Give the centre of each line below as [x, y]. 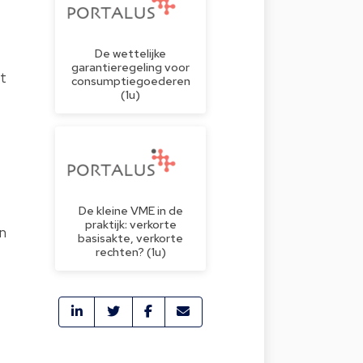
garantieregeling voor [130, 66]
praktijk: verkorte [130, 224]
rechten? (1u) [130, 251]
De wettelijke [130, 53]
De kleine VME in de [130, 210]
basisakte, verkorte [130, 237]
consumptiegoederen [130, 80]
